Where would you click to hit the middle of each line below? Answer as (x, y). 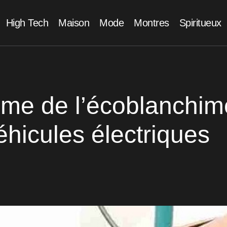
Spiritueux (200, 23)
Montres (152, 23)
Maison (74, 23)
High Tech (27, 23)
